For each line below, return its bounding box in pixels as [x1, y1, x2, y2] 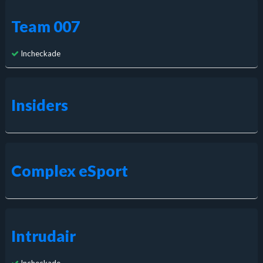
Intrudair [11, 227, 76, 246]
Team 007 [11, 16, 80, 36]
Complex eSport [11, 161, 128, 180]
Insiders [11, 96, 68, 114]
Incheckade [18, 48, 60, 58]
